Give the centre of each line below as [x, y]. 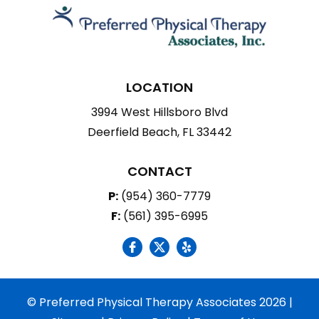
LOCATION [159, 88]
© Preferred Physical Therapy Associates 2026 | [159, 303]
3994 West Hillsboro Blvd [159, 113]
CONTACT [159, 172]
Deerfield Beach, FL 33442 [159, 132]
